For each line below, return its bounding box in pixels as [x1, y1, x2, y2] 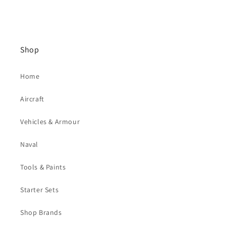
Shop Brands [20, 207, 62, 217]
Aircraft [20, 94, 44, 103]
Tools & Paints [20, 162, 66, 172]
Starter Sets [20, 185, 59, 194]
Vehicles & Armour [20, 117, 80, 126]
